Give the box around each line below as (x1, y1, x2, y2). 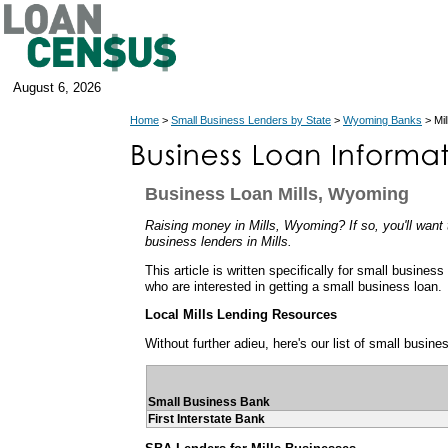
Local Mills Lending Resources (145, 307, 337, 323)
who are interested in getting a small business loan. (145, 278, 442, 294)
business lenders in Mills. (145, 233, 292, 249)
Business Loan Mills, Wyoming (145, 184, 409, 204)
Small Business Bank (148, 394, 270, 409)
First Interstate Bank (148, 411, 265, 426)
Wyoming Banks (343, 114, 422, 126)
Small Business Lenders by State (171, 114, 331, 126)
